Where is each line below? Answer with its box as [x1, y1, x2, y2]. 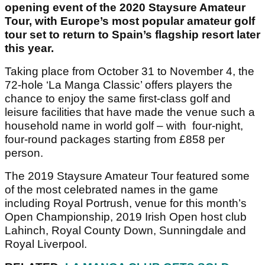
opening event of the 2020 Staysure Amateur [5, 1, 245, 14]
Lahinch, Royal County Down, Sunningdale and [5, 224, 246, 237]
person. [5, 147, 43, 160]
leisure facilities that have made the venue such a [5, 106, 255, 119]
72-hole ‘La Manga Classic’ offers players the [5, 79, 232, 92]
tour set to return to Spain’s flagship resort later [5, 28, 260, 41]
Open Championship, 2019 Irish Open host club [5, 211, 247, 224]
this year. [5, 42, 54, 55]
